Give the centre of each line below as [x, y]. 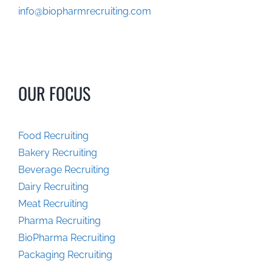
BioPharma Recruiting [66, 238]
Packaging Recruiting [65, 255]
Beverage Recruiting [63, 170]
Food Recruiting [53, 136]
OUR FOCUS [54, 93]
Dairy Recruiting [53, 187]
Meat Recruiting [53, 204]
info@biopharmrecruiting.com [84, 11]
